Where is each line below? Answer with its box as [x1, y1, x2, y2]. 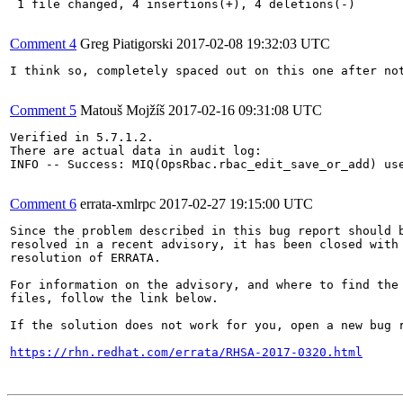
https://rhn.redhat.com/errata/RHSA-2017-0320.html [10, 345, 363, 359]
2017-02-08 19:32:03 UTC [176, 36, 330, 51]
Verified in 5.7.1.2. [10, 130, 154, 144]
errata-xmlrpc [80, 196, 156, 211]
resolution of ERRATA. [10, 251, 161, 264]
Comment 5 [10, 103, 76, 118]
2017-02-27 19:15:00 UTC [159, 196, 313, 211]
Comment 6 [10, 196, 76, 211]
